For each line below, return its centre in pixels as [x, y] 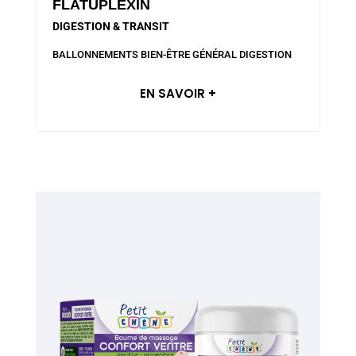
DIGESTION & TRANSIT [110, 26]
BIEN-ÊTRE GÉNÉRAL [188, 54]
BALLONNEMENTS [95, 54]
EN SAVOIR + [178, 94]
